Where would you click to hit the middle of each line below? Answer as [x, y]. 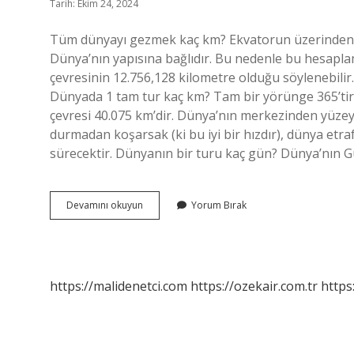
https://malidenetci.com [119, 286]
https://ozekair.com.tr [254, 286]
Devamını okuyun [105, 205]
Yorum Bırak [219, 205]
